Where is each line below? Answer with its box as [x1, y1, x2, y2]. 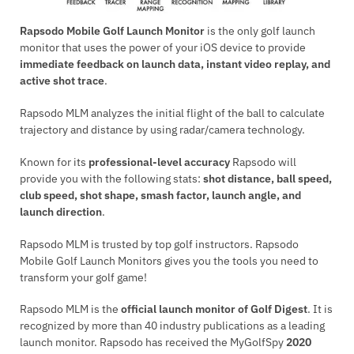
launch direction [20, 204, 102, 219]
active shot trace [20, 73, 104, 88]
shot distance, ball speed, [203, 171, 332, 186]
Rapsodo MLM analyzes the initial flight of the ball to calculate [20, 105, 325, 120]
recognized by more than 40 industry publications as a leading [20, 318, 325, 333]
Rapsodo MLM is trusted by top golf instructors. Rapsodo [20, 236, 299, 251]
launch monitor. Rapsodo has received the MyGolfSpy [20, 335, 286, 350]
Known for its [20, 154, 88, 169]
